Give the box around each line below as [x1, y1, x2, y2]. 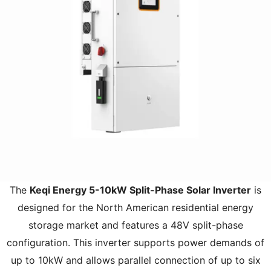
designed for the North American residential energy [18, 201, 253, 214]
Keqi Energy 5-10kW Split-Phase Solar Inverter [30, 183, 251, 196]
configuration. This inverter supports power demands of [7, 236, 264, 249]
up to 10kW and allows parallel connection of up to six [10, 253, 261, 266]
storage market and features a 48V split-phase [28, 218, 243, 231]
